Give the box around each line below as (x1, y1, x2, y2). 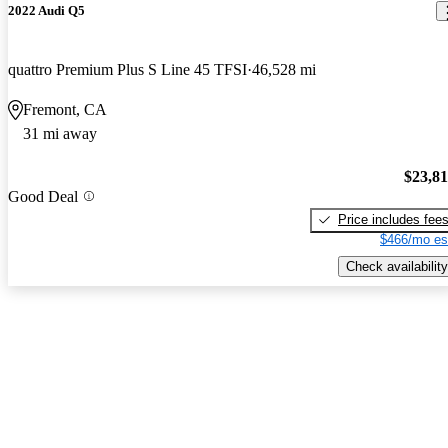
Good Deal (8, 187, 78, 205)
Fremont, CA (23, 101, 107, 119)
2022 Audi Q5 (8, 3, 85, 19)
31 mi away (23, 125, 97, 143)
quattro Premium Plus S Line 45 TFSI (8, 61, 247, 79)
